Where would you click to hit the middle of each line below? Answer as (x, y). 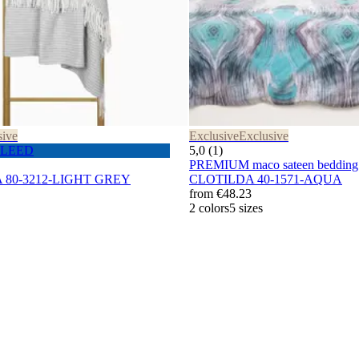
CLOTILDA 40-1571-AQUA (266, 179)
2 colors (209, 208)
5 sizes (246, 208)
